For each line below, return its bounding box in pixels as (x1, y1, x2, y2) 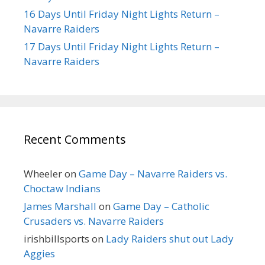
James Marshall (24, 199, 96, 213)
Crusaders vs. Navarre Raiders (24, 214, 164, 228)
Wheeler (24, 166, 62, 180)
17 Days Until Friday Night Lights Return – (24, 39, 219, 53)
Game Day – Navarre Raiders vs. (79, 166, 227, 180)
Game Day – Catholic (113, 199, 209, 213)
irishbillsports (24, 231, 89, 245)
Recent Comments (24, 131, 126, 147)
